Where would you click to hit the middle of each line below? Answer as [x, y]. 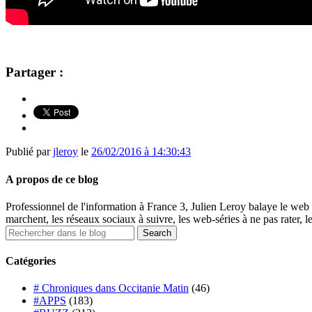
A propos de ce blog [52, 179]
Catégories [31, 261]
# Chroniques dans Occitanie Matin [111, 288]
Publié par [29, 152]
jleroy [65, 152]
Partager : [34, 72]
